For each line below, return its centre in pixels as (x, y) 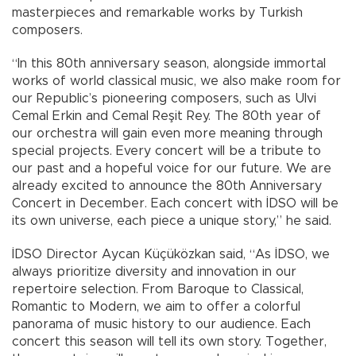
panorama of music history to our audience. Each (161, 325)
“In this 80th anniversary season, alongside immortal (169, 64)
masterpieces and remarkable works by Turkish (157, 13)
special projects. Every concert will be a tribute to (166, 151)
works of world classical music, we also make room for (176, 81)
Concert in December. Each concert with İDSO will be (175, 204)
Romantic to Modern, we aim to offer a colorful (156, 307)
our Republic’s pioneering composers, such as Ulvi (164, 99)
